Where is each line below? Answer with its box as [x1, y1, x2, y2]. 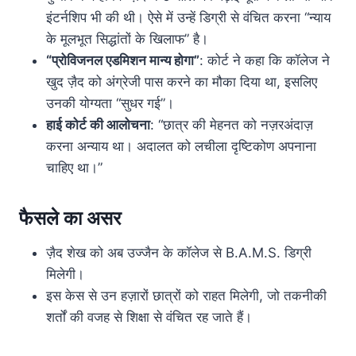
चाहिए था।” [46, 160, 103, 176]
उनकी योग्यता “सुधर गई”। [46, 95, 174, 112]
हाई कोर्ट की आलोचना [46, 117, 150, 133]
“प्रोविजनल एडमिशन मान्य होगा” [46, 52, 199, 69]
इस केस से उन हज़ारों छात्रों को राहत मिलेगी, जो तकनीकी [46, 288, 327, 304]
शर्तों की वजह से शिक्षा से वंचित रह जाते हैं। [46, 309, 252, 326]
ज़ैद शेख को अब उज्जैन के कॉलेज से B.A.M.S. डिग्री [46, 245, 311, 261]
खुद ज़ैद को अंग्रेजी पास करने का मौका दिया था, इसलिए [46, 74, 317, 91]
